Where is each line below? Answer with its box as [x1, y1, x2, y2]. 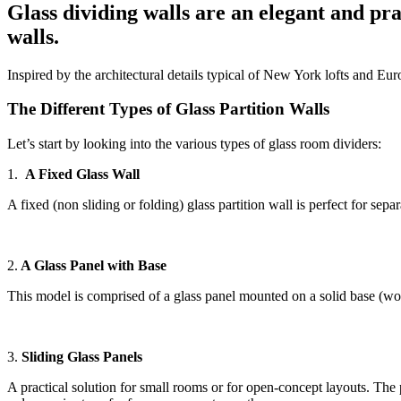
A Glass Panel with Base [18, 258, 166, 274]
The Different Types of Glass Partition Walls [7, 99, 329, 119]
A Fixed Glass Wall [25, 166, 140, 183]
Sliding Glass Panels [18, 349, 142, 365]
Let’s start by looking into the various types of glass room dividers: [7, 136, 381, 152]
